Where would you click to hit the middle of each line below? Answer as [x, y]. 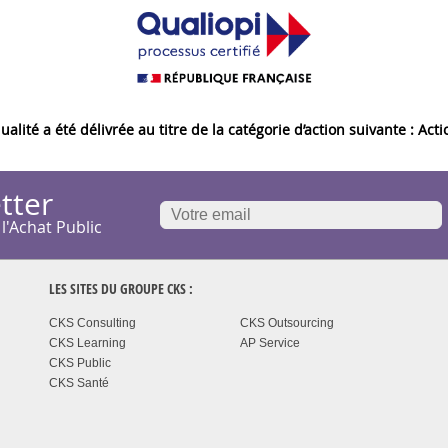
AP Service [270, 343]
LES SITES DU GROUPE [108, 289]
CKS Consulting [92, 323]
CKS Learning [87, 343]
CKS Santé [79, 383]
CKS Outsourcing [287, 323]
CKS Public [80, 363]
